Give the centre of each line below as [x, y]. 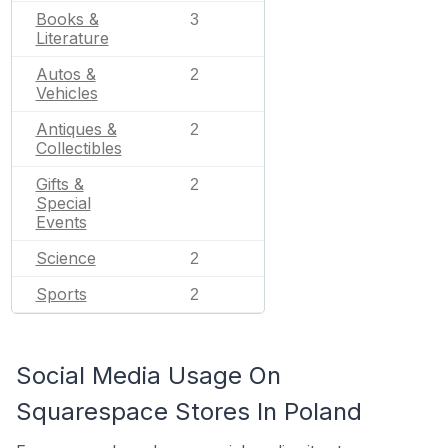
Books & [67, 18]
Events [61, 221]
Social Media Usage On [148, 375]
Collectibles [78, 147]
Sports [61, 293]
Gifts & [59, 183]
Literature [72, 37]
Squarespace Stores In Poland [189, 411]
